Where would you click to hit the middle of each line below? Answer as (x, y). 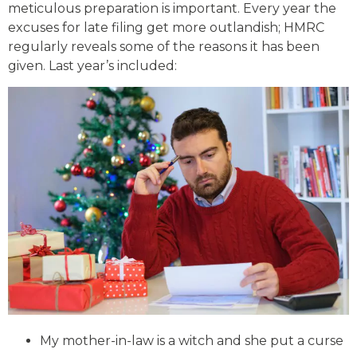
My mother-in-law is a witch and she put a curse (192, 341)
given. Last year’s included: (92, 66)
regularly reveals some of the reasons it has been (164, 47)
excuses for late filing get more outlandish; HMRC (166, 27)
